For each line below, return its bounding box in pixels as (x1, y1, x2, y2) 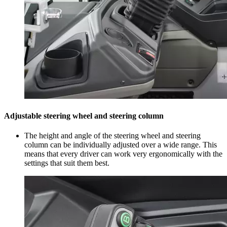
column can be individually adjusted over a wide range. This (24, 140, 217, 149)
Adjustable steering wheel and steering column (4, 111, 164, 120)
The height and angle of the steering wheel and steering (24, 131, 201, 140)
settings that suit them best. (24, 159, 109, 168)
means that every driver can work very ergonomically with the (24, 149, 222, 159)
